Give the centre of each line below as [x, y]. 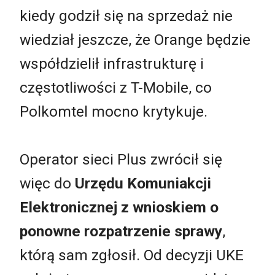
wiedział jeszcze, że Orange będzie [135, 39]
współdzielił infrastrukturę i [112, 63]
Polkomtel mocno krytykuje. [114, 111]
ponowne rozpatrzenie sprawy [121, 231]
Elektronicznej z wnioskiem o [119, 207]
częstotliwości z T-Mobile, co [116, 87]
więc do [47, 183]
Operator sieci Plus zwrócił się [121, 159]
